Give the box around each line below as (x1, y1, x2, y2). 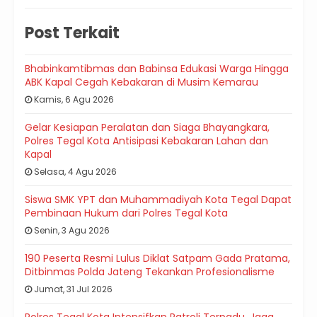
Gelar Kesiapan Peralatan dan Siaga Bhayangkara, (25, 120, 270, 135)
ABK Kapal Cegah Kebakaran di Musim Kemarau (25, 75, 258, 90)
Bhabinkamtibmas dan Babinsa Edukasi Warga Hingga (25, 62, 289, 76)
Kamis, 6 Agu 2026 (32, 93, 114, 106)
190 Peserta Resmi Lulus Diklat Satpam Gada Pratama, (25, 251, 290, 266)
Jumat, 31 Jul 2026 (32, 283, 113, 296)
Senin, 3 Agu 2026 (32, 224, 110, 237)
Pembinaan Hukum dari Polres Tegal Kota (25, 206, 228, 221)
